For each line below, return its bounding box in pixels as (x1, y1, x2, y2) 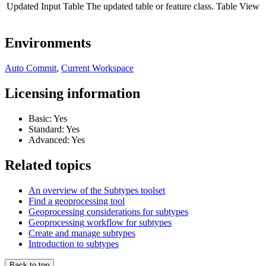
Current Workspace (61, 62, 134, 73)
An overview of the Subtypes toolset (28, 185, 165, 195)
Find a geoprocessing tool (28, 195, 125, 206)
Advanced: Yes (28, 134, 85, 145)
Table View (216, 1, 259, 12)
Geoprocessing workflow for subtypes (28, 217, 172, 227)
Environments (5, 35, 91, 51)
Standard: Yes (28, 123, 80, 134)
